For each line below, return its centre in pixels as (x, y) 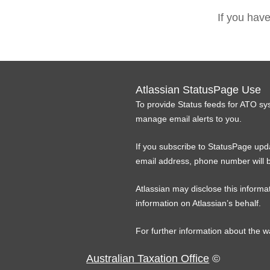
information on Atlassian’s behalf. (199, 203)
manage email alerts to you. (189, 119)
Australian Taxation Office (148, 259)
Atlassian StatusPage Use (199, 90)
